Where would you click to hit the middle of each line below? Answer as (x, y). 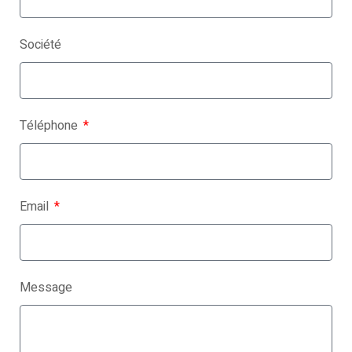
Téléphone (50, 126)
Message (46, 288)
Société (40, 45)
